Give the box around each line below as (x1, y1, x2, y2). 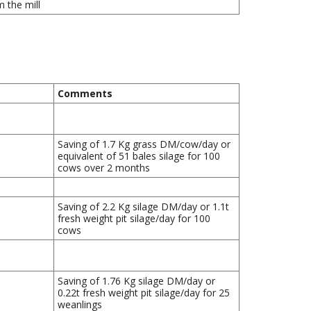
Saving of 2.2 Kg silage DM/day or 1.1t (58, 200, 230, 214)
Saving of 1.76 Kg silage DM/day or (58, 274, 216, 288)
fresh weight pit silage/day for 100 (58, 212, 211, 226)
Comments (58, 87, 113, 101)
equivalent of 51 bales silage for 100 (58, 149, 221, 163)
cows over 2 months (58, 161, 151, 175)
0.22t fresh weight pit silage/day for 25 (58, 286, 230, 300)
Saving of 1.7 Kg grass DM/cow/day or (58, 137, 231, 151)
